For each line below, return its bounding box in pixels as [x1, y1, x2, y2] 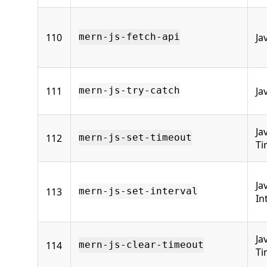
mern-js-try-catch [79, 85, 180, 97]
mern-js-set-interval [79, 185, 198, 197]
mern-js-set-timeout [79, 132, 192, 144]
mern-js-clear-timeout [79, 239, 204, 251]
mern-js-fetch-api [79, 31, 180, 43]
